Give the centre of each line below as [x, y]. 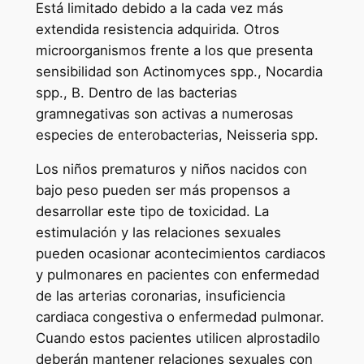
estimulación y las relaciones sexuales [158, 233]
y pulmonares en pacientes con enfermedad [177, 275]
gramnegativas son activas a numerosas [164, 113]
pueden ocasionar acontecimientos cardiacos [180, 254]
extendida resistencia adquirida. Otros [157, 29]
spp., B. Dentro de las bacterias [136, 92]
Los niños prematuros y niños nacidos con [171, 169]
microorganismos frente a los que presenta [174, 50]
